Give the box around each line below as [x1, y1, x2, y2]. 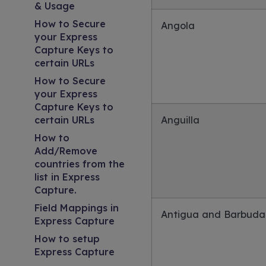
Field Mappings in [34, 202, 119, 214]
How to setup [34, 233, 100, 245]
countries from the [34, 158, 125, 170]
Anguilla [160, 114, 199, 126]
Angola [160, 20, 195, 31]
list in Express [34, 171, 100, 183]
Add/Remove [34, 145, 97, 157]
